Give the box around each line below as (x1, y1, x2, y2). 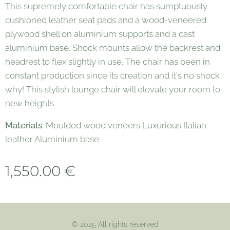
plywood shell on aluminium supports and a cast (5, 28, 195, 39)
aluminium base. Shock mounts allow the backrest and (5, 42, 220, 53)
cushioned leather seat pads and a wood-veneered (5, 14, 206, 25)
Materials (5, 120, 42, 130)
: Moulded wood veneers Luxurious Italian (42, 120, 206, 130)
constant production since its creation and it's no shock (5, 70, 220, 81)
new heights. (5, 98, 55, 108)
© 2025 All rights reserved (71, 220, 159, 228)
